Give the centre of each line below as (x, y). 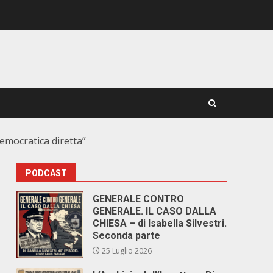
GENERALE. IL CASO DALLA (155, 211)
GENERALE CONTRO (139, 199)
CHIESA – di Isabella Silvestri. (160, 223)
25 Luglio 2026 (126, 251)
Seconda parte (127, 236)
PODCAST (47, 173)
